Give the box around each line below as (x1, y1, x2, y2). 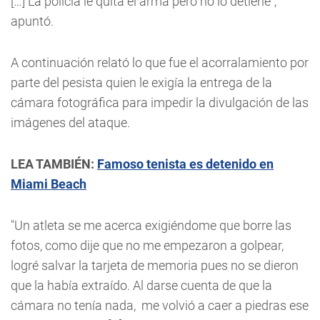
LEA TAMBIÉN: (11, 156, 97, 171)
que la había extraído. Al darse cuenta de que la (11, 278, 272, 293)
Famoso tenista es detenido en (97, 156, 274, 171)
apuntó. (11, 14, 54, 29)
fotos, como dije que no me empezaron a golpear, (11, 238, 284, 253)
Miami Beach (11, 176, 86, 191)
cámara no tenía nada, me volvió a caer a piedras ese (11, 298, 309, 313)
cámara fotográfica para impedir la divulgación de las (11, 95, 309, 110)
